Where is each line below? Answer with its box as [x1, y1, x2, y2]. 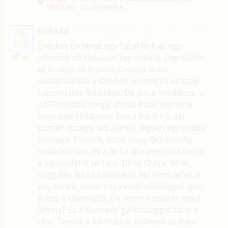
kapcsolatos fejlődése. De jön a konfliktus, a [37, 87, 204, 99]
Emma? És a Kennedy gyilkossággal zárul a [37, 204, 198, 216]
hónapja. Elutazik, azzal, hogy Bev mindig [37, 134, 192, 146]
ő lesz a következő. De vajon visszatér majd [37, 192, 201, 204]
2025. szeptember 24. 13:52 [74, 25, 178, 37]
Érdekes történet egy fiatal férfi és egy [37, 40, 182, 52]
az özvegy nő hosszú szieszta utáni [37, 64, 168, 75]
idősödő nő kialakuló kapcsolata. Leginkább [37, 52, 204, 64]
